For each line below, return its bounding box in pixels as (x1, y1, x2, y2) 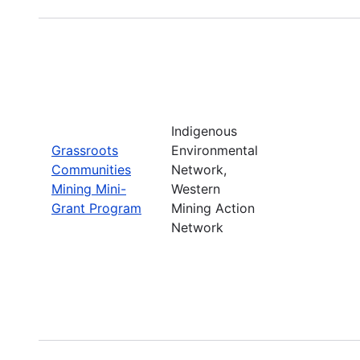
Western (171, 180, 220, 197)
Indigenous (171, 122, 237, 139)
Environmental (171, 141, 258, 158)
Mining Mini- (51, 180, 126, 197)
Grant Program (51, 199, 141, 216)
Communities (51, 161, 131, 178)
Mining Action (171, 199, 255, 216)
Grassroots (51, 141, 118, 158)
